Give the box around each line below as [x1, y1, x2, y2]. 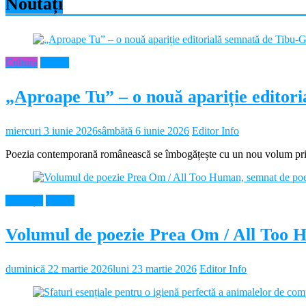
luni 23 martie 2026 [113, 263, 197, 275]
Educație [5, 195, 43, 207]
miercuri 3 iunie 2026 [5, 125, 98, 137]
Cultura [5, 57, 38, 69]
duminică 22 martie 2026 [5, 263, 113, 275]
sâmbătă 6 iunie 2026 [98, 125, 189, 137]
